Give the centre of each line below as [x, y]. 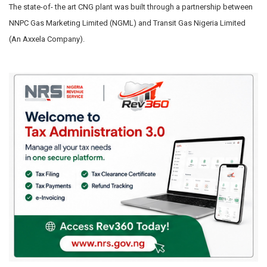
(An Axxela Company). [47, 39]
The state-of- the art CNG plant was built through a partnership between [131, 7]
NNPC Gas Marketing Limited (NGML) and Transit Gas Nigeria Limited [127, 23]
